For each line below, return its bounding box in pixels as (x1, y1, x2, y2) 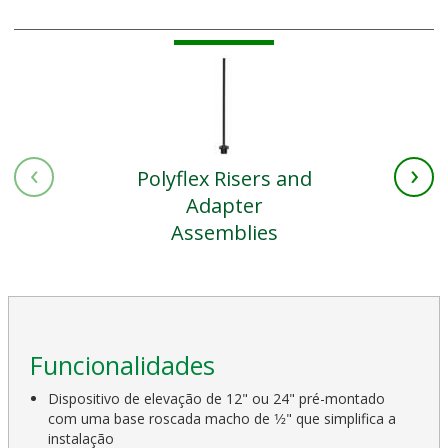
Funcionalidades (30, 348, 215, 383)
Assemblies (170, 219, 278, 247)
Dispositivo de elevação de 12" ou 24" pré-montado (48, 389, 386, 409)
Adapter (185, 192, 263, 220)
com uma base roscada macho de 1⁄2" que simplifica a (48, 409, 397, 429)
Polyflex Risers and (136, 165, 312, 193)
